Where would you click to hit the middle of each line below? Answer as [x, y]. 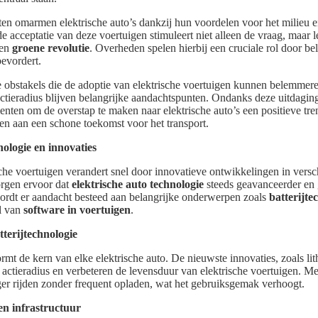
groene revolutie [51, 48]
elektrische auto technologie [138, 185]
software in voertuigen [77, 210]
